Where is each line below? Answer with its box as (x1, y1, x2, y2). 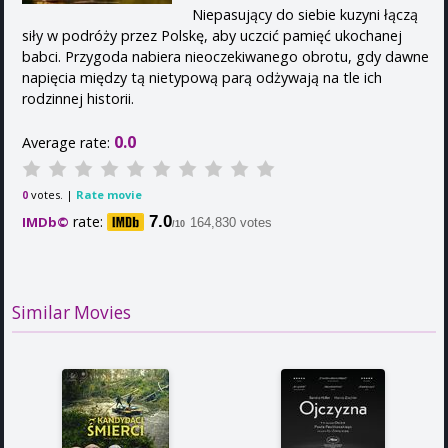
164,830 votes (190, 214, 272, 230)
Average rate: (22, 132, 114, 152)
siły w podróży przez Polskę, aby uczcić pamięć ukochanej (22, 25, 402, 45)
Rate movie (76, 186, 142, 202)
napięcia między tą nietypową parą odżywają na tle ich (22, 67, 382, 87)
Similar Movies (12, 301, 131, 325)
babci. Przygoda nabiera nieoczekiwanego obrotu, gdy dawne (22, 46, 429, 66)
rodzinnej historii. (22, 88, 134, 108)
